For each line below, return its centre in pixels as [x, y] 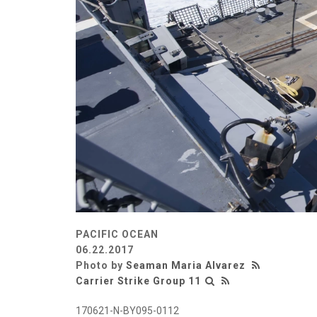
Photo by [101, 265]
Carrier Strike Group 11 [138, 281]
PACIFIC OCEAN [117, 234]
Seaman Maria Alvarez [186, 265]
